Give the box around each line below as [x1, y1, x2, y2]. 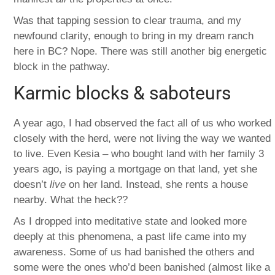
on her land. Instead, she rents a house [66, 178, 249, 190]
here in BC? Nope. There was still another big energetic [14, 45, 268, 57]
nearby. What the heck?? [14, 193, 128, 206]
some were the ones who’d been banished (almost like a [14, 261, 271, 273]
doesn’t [14, 178, 50, 190]
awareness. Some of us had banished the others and [14, 246, 255, 258]
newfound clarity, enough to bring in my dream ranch [14, 29, 254, 42]
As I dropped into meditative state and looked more [14, 215, 247, 227]
